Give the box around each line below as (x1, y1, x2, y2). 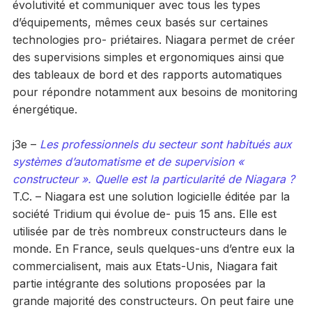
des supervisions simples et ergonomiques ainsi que (12, 49, 284, 64)
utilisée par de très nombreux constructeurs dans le (12, 224, 287, 238)
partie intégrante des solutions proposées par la (12, 276, 265, 290)
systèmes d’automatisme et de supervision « (12, 154, 244, 169)
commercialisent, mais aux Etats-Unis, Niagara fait (12, 258, 277, 273)
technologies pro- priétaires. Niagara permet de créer (12, 32, 295, 47)
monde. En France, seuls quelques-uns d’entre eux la (12, 241, 295, 256)
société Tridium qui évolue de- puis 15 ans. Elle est (12, 206, 276, 221)
